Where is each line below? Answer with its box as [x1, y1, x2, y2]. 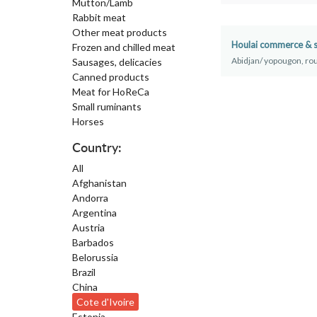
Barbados [72, 236, 114, 248]
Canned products [72, 71, 149, 83]
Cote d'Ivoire [76, 296, 134, 308]
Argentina [72, 207, 117, 219]
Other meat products [72, 26, 167, 38]
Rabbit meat [72, 11, 126, 23]
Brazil [72, 266, 96, 278]
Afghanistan [72, 177, 127, 189]
